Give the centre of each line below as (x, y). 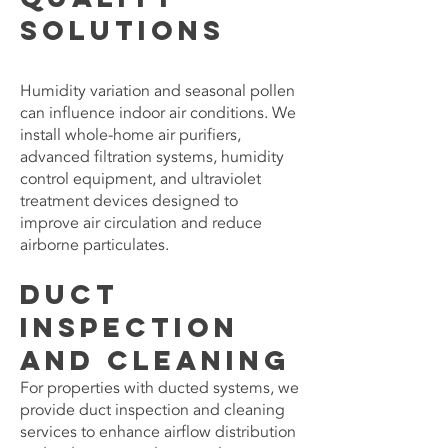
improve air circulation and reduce (141, 223)
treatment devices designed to (129, 201)
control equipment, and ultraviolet (140, 179)
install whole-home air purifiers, (130, 135)
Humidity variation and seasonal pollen (157, 91)
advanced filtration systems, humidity (152, 157)
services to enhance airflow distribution (158, 432)
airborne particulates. (94, 245)
